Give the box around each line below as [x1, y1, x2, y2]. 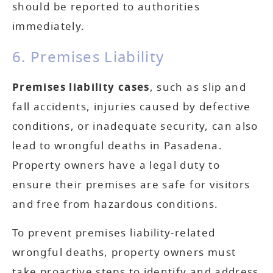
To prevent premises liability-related [12, 225, 216, 241]
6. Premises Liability [12, 46, 165, 69]
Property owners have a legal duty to [12, 158, 220, 174]
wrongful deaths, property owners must [12, 244, 236, 260]
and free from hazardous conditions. [12, 197, 219, 213]
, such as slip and [149, 80, 247, 96]
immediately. [12, 19, 85, 35]
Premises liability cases [12, 80, 150, 96]
